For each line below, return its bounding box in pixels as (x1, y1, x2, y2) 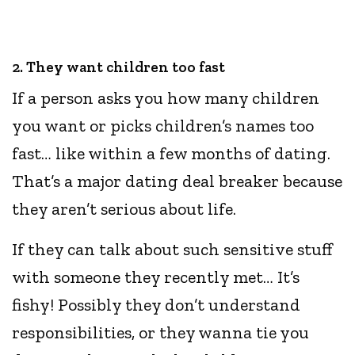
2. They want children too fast (12, 58, 225, 77)
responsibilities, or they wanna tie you (12, 322, 310, 344)
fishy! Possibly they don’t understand (12, 294, 301, 316)
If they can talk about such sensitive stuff (12, 239, 334, 261)
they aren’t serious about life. (12, 198, 237, 220)
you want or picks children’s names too (12, 115, 315, 137)
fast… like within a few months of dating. (12, 143, 331, 165)
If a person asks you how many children (12, 87, 320, 109)
